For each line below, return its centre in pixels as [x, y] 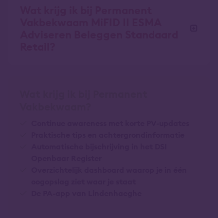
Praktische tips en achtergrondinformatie [108, 135]
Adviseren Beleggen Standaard [99, 35]
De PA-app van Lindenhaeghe [86, 193]
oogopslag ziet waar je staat [83, 181]
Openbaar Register [66, 158]
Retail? [38, 47]
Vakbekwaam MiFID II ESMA [91, 23]
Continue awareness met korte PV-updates [110, 123]
